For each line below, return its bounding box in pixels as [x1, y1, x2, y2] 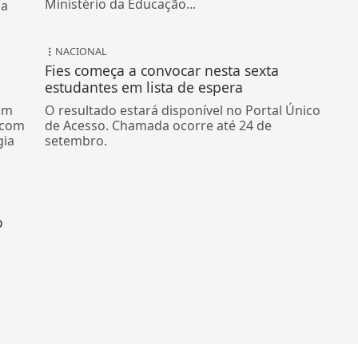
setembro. [45, 132, 108, 150]
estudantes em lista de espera [45, 78, 244, 97]
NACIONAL [55, 44, 108, 59]
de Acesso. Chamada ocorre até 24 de [45, 117, 272, 135]
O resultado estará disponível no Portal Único [45, 101, 321, 120]
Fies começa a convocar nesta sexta [45, 61, 280, 81]
